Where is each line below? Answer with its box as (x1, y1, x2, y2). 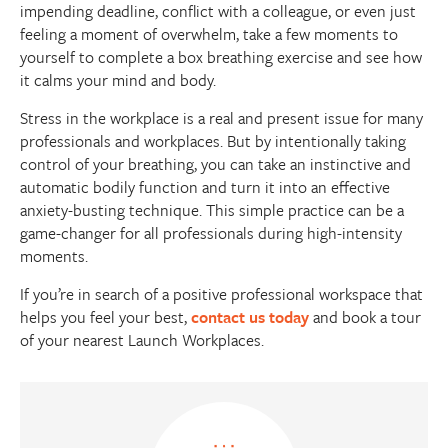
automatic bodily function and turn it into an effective (20, 175, 390, 200)
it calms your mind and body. (20, 68, 216, 93)
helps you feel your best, (20, 305, 191, 330)
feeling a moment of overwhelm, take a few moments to (20, 22, 398, 47)
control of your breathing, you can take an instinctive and (20, 152, 411, 177)
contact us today (191, 305, 309, 330)
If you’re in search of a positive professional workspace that (20, 282, 423, 307)
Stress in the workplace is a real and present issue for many (20, 106, 423, 131)
